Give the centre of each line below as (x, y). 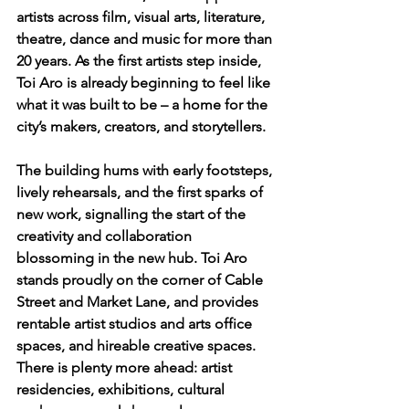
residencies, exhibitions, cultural (122, 389)
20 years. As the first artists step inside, (141, 60)
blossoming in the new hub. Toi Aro (134, 257)
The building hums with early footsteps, (146, 170)
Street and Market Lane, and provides (139, 301)
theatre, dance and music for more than (146, 38)
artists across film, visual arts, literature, (142, 16)
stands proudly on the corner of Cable (142, 279)
